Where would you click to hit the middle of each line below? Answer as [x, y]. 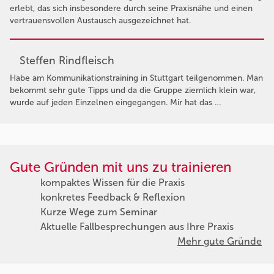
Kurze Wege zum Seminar [99, 212]
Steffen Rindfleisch [67, 61]
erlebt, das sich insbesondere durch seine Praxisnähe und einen [131, 8]
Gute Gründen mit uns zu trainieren [120, 168]
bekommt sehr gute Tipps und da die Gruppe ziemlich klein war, [133, 91]
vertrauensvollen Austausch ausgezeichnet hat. [100, 20]
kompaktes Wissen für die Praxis [113, 183]
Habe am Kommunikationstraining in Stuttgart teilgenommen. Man [136, 78]
